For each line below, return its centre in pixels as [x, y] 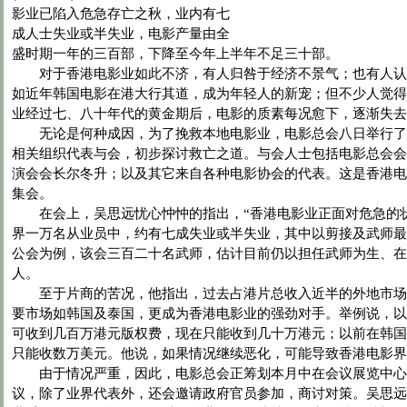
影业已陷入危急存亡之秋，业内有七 [121, 14]
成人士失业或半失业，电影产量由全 [121, 34]
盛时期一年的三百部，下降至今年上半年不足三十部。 [175, 54]
